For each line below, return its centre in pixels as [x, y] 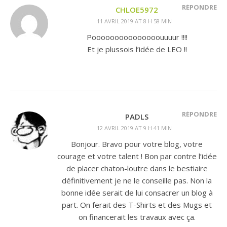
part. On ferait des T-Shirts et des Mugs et [137, 205]
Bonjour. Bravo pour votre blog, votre [137, 144]
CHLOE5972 [137, 10]
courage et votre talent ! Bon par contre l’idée [137, 156]
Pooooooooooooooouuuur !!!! [137, 37]
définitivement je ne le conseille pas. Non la [137, 180]
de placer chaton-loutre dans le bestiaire [137, 168]
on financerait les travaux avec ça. [137, 217]
